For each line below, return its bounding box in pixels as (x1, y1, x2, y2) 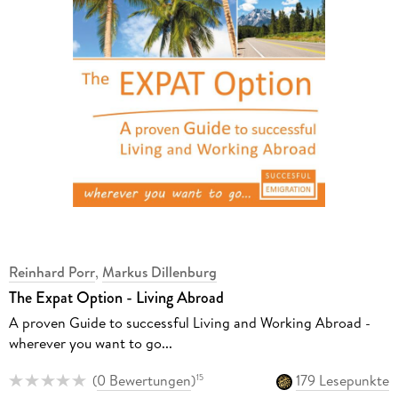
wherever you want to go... (8, 332, 172, 353)
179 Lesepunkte (296, 370, 390, 391)
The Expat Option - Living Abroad (8, 285, 224, 309)
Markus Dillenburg (101, 261, 217, 282)
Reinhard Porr (8, 261, 95, 282)
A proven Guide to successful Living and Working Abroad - (8, 312, 370, 332)
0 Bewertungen (96, 370, 191, 391)
